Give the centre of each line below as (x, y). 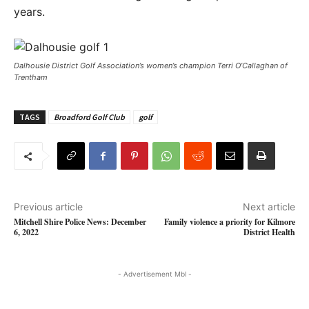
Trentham (31, 77)
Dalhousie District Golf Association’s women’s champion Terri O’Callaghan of (151, 66)
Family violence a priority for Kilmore (229, 222)
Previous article (48, 207)
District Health (269, 232)
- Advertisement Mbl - (154, 274)
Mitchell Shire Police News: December (80, 222)
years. (29, 12)
